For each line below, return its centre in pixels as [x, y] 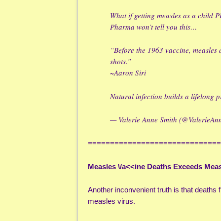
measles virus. [111, 201]
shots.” [121, 61]
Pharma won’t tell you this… [153, 26]
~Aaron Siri [128, 73]
